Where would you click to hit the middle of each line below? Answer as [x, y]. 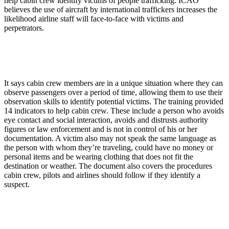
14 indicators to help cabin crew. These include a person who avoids [114, 111]
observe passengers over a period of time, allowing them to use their [113, 93]
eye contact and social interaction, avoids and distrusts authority [106, 120]
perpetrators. [24, 28]
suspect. [17, 185]
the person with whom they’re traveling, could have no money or [109, 148]
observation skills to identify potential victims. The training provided [114, 102]
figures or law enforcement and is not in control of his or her [101, 129]
